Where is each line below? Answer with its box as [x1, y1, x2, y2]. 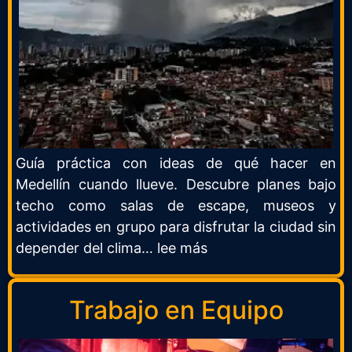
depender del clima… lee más [16, 240, 207, 257]
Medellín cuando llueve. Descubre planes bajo [16, 176, 336, 193]
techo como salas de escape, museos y [16, 197, 336, 214]
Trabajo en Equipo [68, 294, 284, 325]
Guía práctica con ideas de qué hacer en [16, 155, 336, 172]
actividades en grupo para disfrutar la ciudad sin [16, 218, 336, 236]
